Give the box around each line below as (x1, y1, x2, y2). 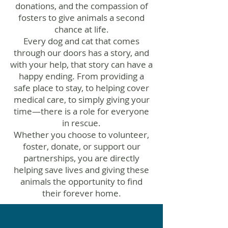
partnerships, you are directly (23, 152, 139, 164)
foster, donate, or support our (22, 140, 140, 152)
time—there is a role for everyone (14, 105, 149, 117)
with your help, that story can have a (10, 59, 153, 70)
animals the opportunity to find (20, 176, 142, 187)
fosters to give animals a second (18, 12, 145, 23)
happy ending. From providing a (19, 70, 144, 82)
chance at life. (54, 23, 109, 35)
